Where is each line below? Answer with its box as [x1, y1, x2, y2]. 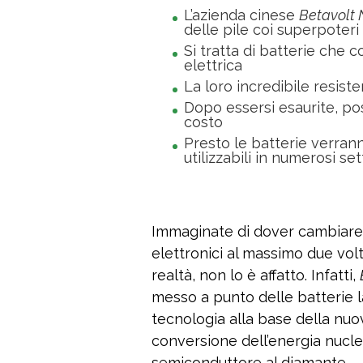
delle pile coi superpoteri [184, 21, 359, 39]
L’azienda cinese [184, 6, 299, 24]
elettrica [184, 57, 242, 75]
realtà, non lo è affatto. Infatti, [152, 267, 360, 284]
